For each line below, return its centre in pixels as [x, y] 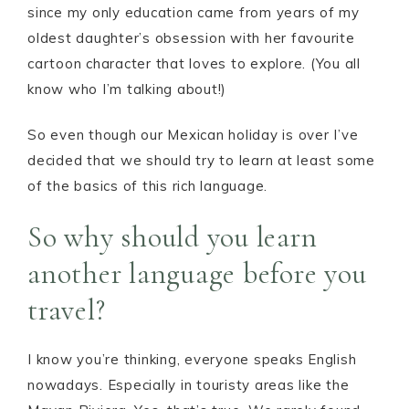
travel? [67, 310]
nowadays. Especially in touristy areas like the [189, 385]
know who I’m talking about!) [127, 89]
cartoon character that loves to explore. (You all [194, 63]
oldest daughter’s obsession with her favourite [191, 38]
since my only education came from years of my [194, 12]
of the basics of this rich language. [147, 186]
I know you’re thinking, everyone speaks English [192, 359]
